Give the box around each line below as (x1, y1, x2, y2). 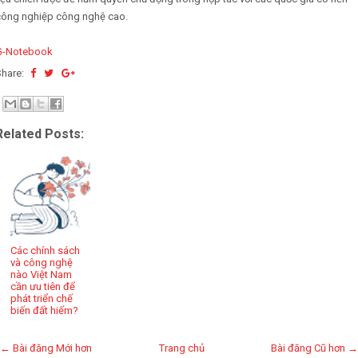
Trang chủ (158, 341, 205, 354)
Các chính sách (10, 244, 81, 257)
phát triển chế (10, 292, 74, 304)
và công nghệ (10, 256, 74, 268)
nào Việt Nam (10, 268, 73, 280)
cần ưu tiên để (10, 280, 76, 292)
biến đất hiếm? (10, 304, 79, 316)
